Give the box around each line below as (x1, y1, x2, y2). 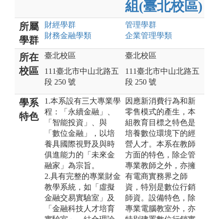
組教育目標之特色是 (125, 118, 196, 127)
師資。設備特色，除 (125, 193, 196, 202)
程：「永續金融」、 (44, 107, 115, 116)
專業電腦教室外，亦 (125, 204, 196, 213)
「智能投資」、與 (44, 118, 107, 127)
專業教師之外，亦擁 (125, 161, 196, 170)
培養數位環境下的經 (125, 129, 196, 137)
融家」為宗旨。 (44, 161, 99, 170)
